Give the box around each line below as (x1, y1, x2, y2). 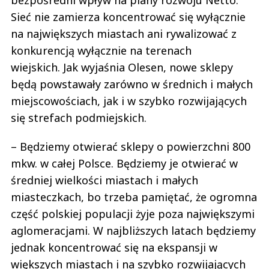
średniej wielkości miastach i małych (11, 172, 198, 187)
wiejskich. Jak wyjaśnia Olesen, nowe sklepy (11, 59, 233, 74)
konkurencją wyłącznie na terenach (11, 43, 192, 58)
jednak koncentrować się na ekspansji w (11, 240, 217, 255)
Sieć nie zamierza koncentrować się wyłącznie (11, 9, 246, 24)
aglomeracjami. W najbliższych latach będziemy (11, 223, 256, 238)
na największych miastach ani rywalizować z (11, 26, 237, 41)
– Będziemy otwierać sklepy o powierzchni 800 (11, 139, 250, 154)
